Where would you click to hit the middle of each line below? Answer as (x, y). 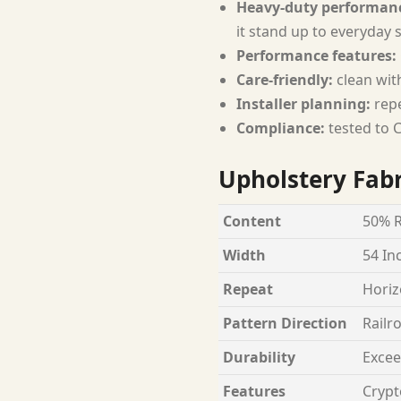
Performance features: (316, 55)
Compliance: (281, 128)
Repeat (248, 289)
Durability (259, 357)
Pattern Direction (285, 323)
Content (252, 221)
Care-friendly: (285, 79)
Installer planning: (303, 103)
